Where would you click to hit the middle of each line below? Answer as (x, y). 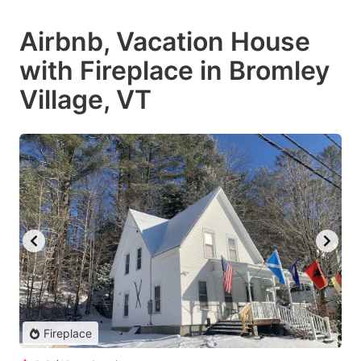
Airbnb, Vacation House (165, 41)
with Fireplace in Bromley (174, 70)
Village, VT (85, 99)
